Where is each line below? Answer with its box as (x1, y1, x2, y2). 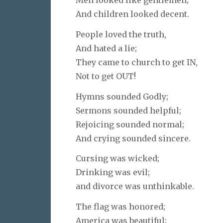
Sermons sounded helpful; (76, 105, 181, 115)
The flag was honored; (76, 202, 165, 212)
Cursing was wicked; (76, 153, 159, 164)
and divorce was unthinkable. (76, 181, 194, 192)
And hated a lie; (76, 43, 137, 53)
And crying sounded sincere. (76, 133, 191, 143)
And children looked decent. (76, 8, 189, 19)
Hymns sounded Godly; (76, 91, 168, 102)
